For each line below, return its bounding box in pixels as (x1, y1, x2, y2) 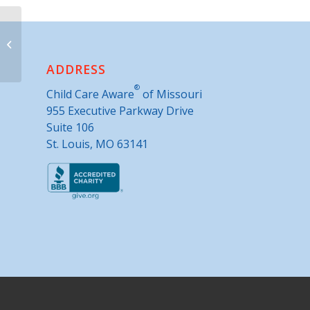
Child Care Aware (46, 86, 134, 102)
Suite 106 (46, 119, 94, 135)
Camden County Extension (24, 37, 135, 50)
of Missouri (140, 86, 202, 102)
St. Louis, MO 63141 (46, 136, 148, 152)
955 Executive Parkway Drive (46, 102, 194, 118)
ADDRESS (46, 60, 106, 77)
